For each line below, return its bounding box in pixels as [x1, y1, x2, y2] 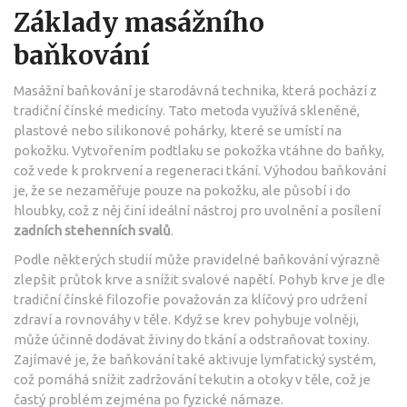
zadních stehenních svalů [14, 222, 171, 238]
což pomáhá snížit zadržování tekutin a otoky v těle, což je [14, 371, 371, 387]
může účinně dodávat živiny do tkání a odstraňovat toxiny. [14, 331, 370, 347]
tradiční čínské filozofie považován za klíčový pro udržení [14, 291, 367, 307]
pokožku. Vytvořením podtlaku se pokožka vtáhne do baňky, [14, 142, 384, 158]
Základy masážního [14, 5, 264, 39]
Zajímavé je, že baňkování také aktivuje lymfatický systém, [14, 351, 376, 367]
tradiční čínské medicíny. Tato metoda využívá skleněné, [14, 102, 360, 118]
